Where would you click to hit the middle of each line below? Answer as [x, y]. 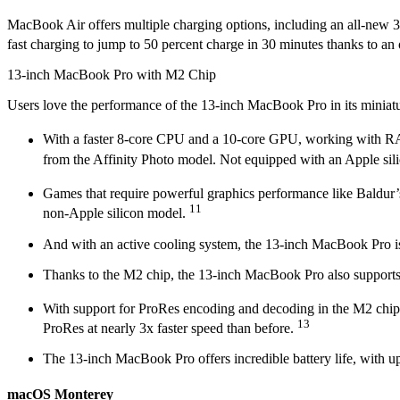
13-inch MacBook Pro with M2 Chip [112, 75]
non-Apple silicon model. [116, 213]
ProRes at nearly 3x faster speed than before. [170, 329]
